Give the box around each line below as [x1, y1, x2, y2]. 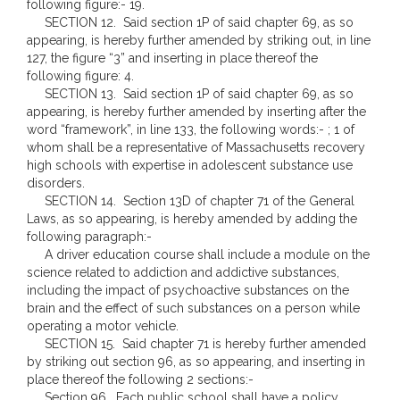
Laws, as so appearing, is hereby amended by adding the [27, 212, 357, 226]
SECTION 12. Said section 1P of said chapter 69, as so [27, 15, 354, 29]
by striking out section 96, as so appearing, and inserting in [27, 354, 365, 369]
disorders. [27, 176, 85, 190]
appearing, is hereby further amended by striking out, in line [27, 33, 371, 47]
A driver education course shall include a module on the [27, 247, 370, 262]
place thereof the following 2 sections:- [27, 372, 254, 387]
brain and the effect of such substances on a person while [27, 301, 360, 315]
